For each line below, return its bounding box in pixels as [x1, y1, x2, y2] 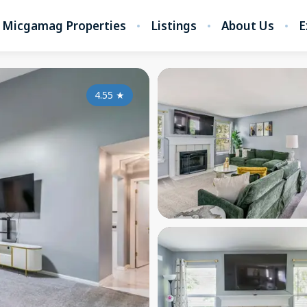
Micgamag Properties [2, 17, 126, 34]
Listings [151, 17, 197, 34]
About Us [221, 17, 274, 34]
